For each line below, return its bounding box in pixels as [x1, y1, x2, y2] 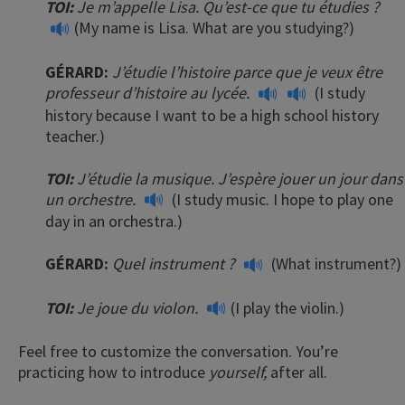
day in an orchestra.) [45, 211, 183, 232]
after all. [267, 362, 327, 383]
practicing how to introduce [18, 362, 209, 383]
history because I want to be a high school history [45, 104, 379, 126]
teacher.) [45, 125, 105, 146]
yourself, [209, 362, 267, 383]
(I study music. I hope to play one [168, 188, 393, 210]
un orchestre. [45, 188, 139, 210]
